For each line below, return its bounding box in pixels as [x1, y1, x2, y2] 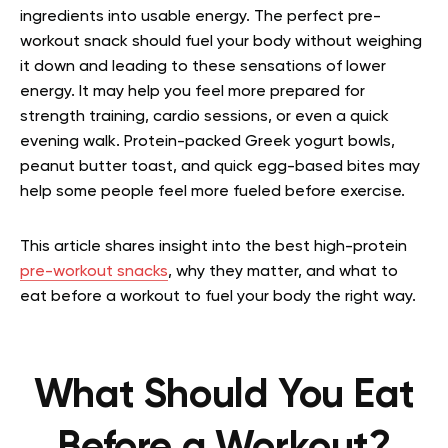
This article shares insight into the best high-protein [20, 239, 407, 255]
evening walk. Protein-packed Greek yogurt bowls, [20, 134, 395, 150]
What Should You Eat [33, 376, 415, 416]
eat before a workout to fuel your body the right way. [20, 289, 420, 305]
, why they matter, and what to [168, 264, 398, 280]
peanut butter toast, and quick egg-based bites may [20, 159, 420, 175]
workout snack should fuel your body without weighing [20, 34, 422, 50]
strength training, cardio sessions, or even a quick [20, 109, 389, 125]
